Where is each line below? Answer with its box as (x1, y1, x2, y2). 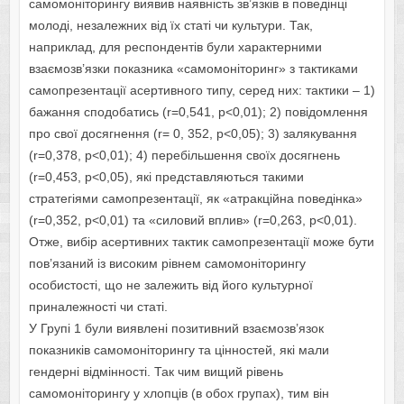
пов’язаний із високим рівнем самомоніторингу (28, 256, 306, 271)
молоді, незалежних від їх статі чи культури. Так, (28, 18, 313, 33)
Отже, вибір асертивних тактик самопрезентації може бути (28, 234, 374, 250)
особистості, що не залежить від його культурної (28, 278, 313, 293)
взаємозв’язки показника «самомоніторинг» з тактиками (28, 61, 358, 77)
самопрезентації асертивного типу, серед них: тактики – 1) (28, 83, 375, 98)
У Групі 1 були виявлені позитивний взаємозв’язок (28, 321, 324, 336)
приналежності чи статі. (28, 299, 168, 315)
